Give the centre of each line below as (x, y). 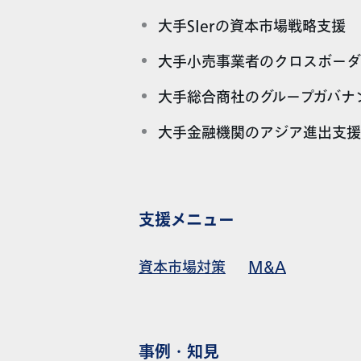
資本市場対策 (182, 268)
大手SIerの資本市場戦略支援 (251, 27)
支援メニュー (186, 221)
